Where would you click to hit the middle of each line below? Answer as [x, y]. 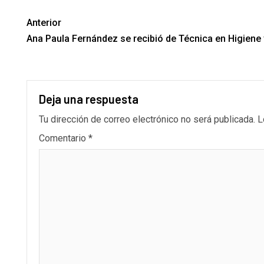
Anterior [44, 22]
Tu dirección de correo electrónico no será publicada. [147, 119]
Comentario [64, 138]
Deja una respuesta [89, 99]
